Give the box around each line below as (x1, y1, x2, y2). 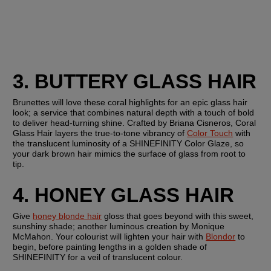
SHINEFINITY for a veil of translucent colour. (13, 252, 183, 263)
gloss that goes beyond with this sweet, (102, 211, 254, 221)
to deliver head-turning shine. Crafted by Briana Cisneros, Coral (13, 117, 256, 128)
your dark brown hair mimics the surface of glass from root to (13, 148, 246, 158)
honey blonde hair (33, 211, 102, 221)
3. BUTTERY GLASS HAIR (13, 70, 257, 93)
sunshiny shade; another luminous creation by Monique (13, 221, 225, 232)
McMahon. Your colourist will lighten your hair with (13, 232, 206, 242)
